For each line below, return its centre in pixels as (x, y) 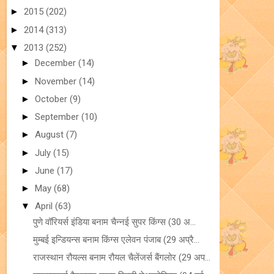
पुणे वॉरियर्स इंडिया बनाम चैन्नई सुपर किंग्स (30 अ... (114, 222)
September (58, 117)
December (57, 63)
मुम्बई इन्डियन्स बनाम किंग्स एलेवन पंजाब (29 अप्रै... (116, 240)
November (57, 81)
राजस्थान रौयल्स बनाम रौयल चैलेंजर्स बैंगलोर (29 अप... (121, 258)
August (50, 135)
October (52, 99)
